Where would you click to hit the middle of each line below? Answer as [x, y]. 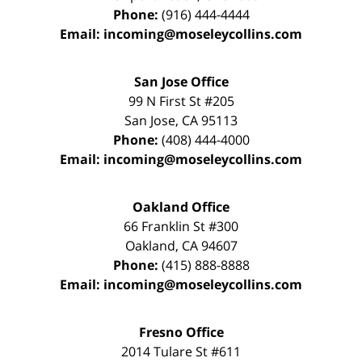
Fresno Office [181, 333]
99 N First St [166, 101]
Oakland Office [181, 207]
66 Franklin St [166, 227]
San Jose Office [181, 82]
